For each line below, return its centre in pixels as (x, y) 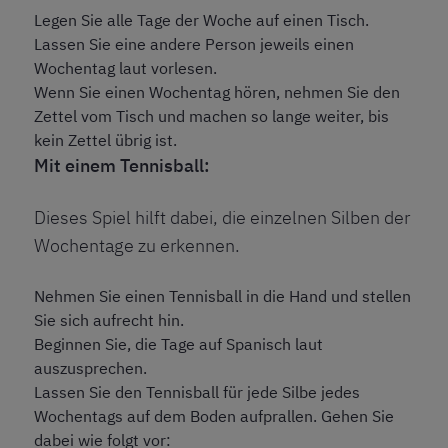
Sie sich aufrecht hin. (109, 320)
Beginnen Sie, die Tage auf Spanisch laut (178, 344)
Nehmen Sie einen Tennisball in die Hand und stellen (222, 296)
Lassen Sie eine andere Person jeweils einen (194, 44)
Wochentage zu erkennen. (137, 246)
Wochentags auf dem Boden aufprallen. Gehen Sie (214, 416)
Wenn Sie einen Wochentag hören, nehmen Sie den (217, 92)
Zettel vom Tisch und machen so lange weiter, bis (211, 116)
